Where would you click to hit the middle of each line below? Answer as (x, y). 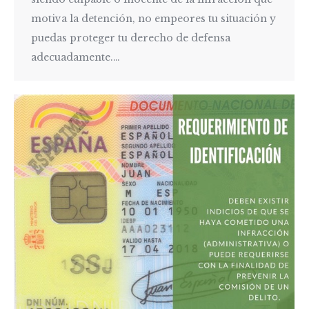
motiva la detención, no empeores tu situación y (153, 18)
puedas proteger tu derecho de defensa (131, 38)
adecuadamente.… (76, 57)
